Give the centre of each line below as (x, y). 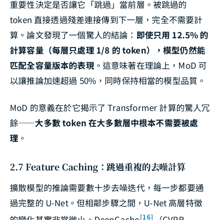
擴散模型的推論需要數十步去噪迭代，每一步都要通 (107, 187)
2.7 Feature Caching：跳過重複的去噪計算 (98, 166)
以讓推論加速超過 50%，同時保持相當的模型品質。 (108, 80)
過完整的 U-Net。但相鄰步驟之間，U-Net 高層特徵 (106, 202)
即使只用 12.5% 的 (172, 34)
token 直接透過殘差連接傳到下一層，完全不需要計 (106, 19)
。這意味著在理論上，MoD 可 (151, 65)
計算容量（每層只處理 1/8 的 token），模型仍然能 (108, 50)
